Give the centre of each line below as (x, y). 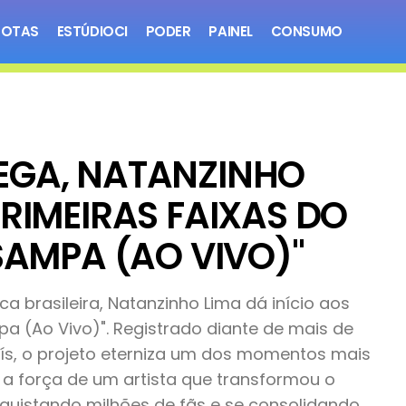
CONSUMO (306, 31)
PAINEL (231, 31)
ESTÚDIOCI (92, 31)
